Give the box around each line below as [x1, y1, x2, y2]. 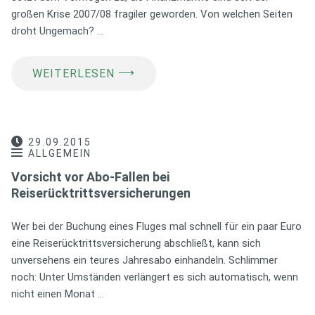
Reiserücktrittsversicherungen [11, 185, 191, 200]
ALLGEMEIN [28, 147, 91, 159]
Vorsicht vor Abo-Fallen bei [11, 169, 169, 184]
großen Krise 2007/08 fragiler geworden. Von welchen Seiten [11, 7, 292, 20]
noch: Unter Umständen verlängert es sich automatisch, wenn [11, 270, 298, 283]
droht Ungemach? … [11, 24, 103, 37]
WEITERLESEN [32, 66, 115, 80]
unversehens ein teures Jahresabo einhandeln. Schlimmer [11, 253, 278, 266]
